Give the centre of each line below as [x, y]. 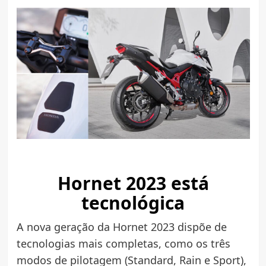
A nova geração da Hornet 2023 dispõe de [121, 227]
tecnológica [133, 202]
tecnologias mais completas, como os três [123, 243]
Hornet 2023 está [133, 183]
